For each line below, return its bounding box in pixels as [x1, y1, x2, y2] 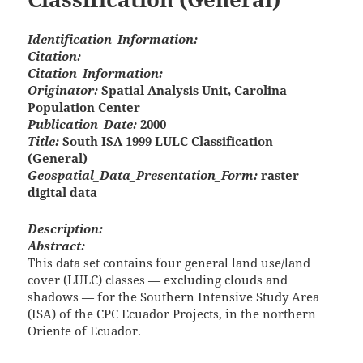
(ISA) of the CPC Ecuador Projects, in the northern [28, 305, 317, 322]
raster [258, 167, 300, 184]
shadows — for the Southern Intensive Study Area [28, 288, 320, 305]
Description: [28, 220, 104, 237]
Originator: [28, 82, 99, 99]
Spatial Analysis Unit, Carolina [98, 82, 288, 99]
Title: [28, 133, 60, 150]
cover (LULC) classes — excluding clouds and [28, 271, 288, 288]
